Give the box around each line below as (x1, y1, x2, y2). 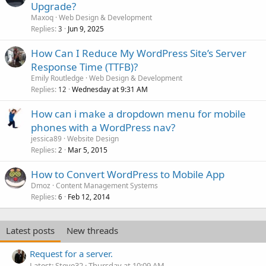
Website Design (67, 134, 119, 144)
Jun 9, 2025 (68, 24, 104, 34)
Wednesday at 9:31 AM (72, 84, 148, 94)
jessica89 (31, 134, 62, 144)
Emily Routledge (31, 73, 84, 83)
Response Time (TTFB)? (31, 60, 138, 74)
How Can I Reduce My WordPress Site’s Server (31, 46, 246, 60)
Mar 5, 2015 (68, 145, 107, 155)
